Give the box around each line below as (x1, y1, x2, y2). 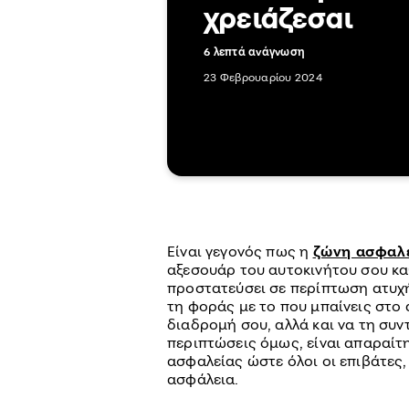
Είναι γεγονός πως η (167, 242, 313, 260)
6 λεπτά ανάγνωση (204, 45, 306, 58)
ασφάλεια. (167, 370, 239, 388)
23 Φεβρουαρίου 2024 (204, 70, 322, 84)
